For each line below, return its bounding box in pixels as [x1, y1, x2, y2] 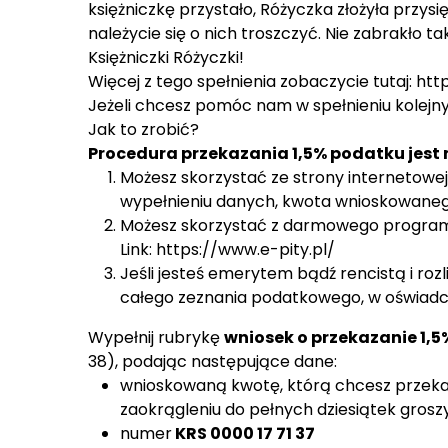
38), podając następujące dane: [88, 350, 337, 373]
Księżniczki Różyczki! [88, 46, 244, 69]
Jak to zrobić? [88, 118, 199, 141]
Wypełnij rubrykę [88, 326, 224, 349]
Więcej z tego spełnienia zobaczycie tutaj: [88, 70, 416, 93]
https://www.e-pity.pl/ [156, 238, 335, 261]
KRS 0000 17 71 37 [175, 422, 315, 445]
